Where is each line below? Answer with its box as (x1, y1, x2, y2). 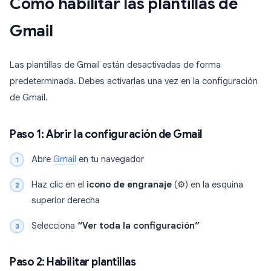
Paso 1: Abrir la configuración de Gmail (10, 128, 203, 142)
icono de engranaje (87, 179, 172, 191)
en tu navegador (76, 154, 144, 165)
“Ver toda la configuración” (77, 220, 200, 232)
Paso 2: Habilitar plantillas (10, 255, 135, 269)
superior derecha (31, 195, 100, 206)
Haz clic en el (31, 179, 87, 191)
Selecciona (31, 220, 77, 232)
